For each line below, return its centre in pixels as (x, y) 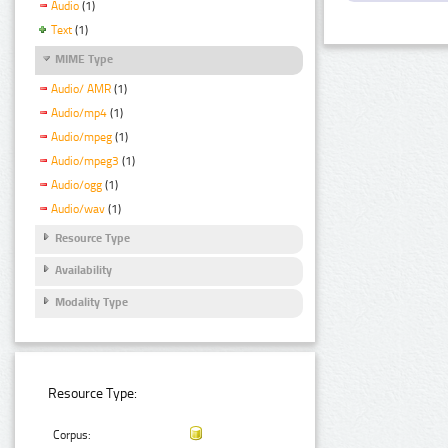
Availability (83, 270)
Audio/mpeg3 (85, 160)
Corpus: (72, 435)
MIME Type (84, 59)
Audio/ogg (76, 184)
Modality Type (91, 302)
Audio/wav (78, 208)
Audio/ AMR (81, 89)
